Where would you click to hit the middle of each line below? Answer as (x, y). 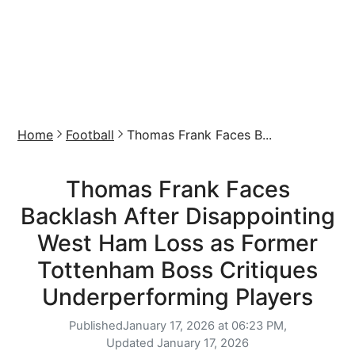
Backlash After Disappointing (177, 216)
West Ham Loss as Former (177, 243)
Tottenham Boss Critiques (177, 270)
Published (95, 326)
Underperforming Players (177, 297)
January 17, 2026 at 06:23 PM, (204, 326)
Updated (132, 343)
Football (90, 135)
